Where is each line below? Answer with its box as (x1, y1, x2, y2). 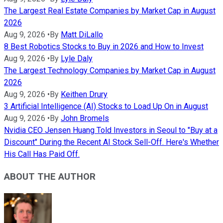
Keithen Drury (61, 90, 108, 100)
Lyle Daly (61, 54, 93, 64)
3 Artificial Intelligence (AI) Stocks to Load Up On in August (4, 102, 208, 111)
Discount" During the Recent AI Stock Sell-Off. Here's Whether (4, 137, 219, 147)
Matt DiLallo (61, 30, 103, 40)
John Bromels (61, 113, 109, 123)
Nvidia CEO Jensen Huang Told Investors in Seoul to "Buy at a (4, 125, 218, 135)
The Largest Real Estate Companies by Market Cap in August (4, 6, 216, 16)
